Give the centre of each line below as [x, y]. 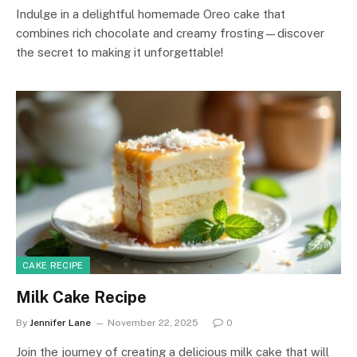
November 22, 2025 [153, 322]
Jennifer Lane [60, 322]
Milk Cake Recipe [81, 297]
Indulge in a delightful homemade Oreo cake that [151, 14]
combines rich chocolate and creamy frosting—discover [170, 33]
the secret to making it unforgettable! [120, 52]
